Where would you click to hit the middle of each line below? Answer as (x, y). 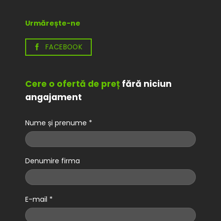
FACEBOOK (64, 47)
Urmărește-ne (53, 23)
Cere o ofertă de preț (72, 84)
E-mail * (39, 199)
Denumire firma (52, 161)
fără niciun (146, 84)
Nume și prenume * (58, 123)
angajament (53, 97)
